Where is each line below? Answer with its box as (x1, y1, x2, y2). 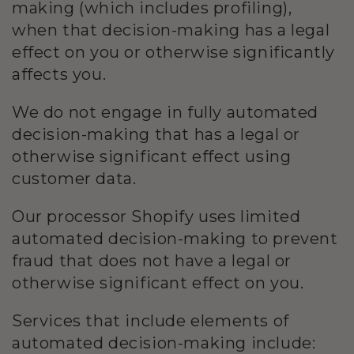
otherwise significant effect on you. (12, 273, 304, 292)
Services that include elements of (12, 311, 289, 330)
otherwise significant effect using (12, 146, 292, 166)
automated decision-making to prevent (12, 228, 338, 248)
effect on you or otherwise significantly (12, 42, 336, 62)
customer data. (12, 168, 137, 188)
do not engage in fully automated (43, 102, 319, 122)
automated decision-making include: (12, 333, 316, 352)
